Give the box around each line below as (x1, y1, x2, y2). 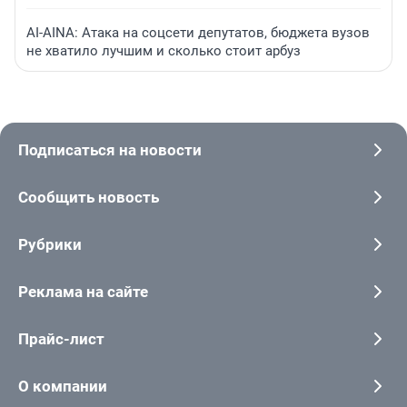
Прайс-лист (18, 330, 104, 349)
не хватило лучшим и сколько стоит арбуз (26, 43, 301, 60)
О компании (18, 377, 107, 396)
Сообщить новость (18, 188, 159, 207)
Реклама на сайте (18, 283, 148, 302)
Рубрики (18, 235, 82, 254)
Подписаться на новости (18, 141, 202, 160)
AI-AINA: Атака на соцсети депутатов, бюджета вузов (26, 25, 370, 42)
